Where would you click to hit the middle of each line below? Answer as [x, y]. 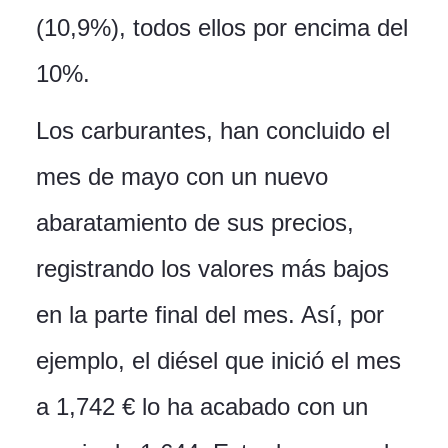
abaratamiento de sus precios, [195, 223]
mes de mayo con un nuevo [182, 177]
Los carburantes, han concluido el [213, 131]
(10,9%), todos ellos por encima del [222, 28]
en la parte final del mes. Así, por [210, 315]
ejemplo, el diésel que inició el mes [218, 361]
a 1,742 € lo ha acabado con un [202, 407]
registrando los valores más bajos [212, 269]
